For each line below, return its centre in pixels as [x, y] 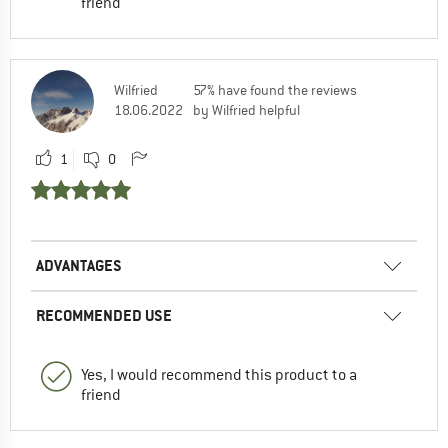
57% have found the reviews [275, 89]
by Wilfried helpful [246, 109]
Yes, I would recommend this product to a [219, 374]
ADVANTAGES [79, 265]
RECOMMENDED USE [104, 315]
